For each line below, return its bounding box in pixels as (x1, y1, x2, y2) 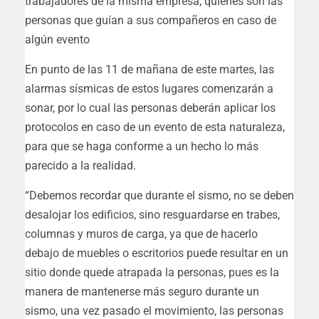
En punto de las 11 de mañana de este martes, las (25, 63, 274, 77)
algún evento (25, 33, 90, 47)
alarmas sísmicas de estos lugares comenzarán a (25, 82, 273, 96)
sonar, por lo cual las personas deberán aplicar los (25, 101, 276, 115)
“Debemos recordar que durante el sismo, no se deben (25, 189, 294, 203)
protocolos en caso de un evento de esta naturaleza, (25, 120, 285, 135)
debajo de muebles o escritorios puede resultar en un (25, 246, 288, 261)
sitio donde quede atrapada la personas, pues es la (25, 266, 279, 280)
